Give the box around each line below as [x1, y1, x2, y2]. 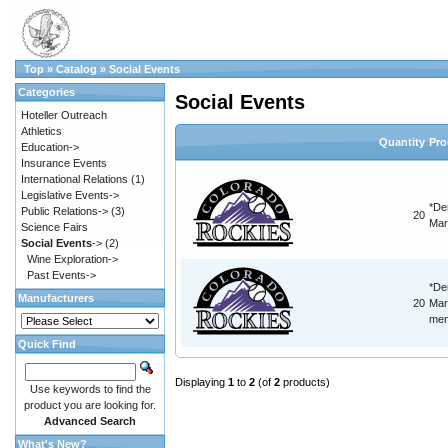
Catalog [56, 63, 97, 75]
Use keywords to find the [29, 383, 151, 395]
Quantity [379, 136, 425, 149]
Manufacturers [18, 292, 94, 304]
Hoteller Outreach [21, 109, 107, 121]
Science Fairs [21, 221, 88, 233]
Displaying [175, 376, 228, 389]
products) [280, 376, 330, 389]
